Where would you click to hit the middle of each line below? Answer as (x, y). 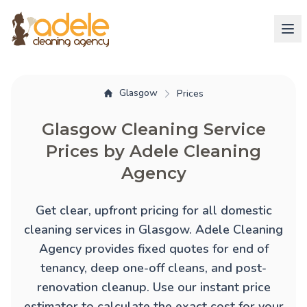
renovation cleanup (91, 287)
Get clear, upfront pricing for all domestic (153, 210)
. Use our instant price (208, 287)
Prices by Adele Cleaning (153, 151)
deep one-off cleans (148, 268)
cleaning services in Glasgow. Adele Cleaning (153, 229)
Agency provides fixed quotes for (135, 248)
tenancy (62, 268)
